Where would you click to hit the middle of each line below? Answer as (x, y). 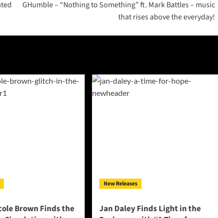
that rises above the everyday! (166, 17)
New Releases (120, 184)
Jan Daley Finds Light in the (150, 209)
